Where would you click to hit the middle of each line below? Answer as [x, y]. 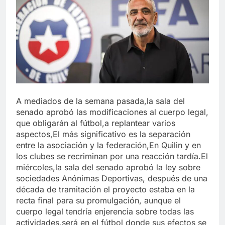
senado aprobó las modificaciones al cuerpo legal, [112, 112]
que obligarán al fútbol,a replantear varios [96, 123]
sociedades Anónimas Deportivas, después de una [112, 178]
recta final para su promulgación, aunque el [98, 200]
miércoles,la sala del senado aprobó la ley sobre [108, 167]
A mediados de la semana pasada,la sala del [100, 101]
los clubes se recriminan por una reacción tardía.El [112, 156]
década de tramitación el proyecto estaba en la [105, 189]
